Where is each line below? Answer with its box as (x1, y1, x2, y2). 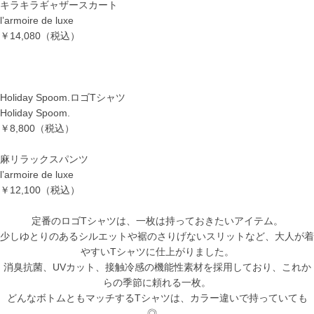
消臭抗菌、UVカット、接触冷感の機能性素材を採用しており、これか (3, 261, 311, 273)
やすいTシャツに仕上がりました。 (80, 246, 234, 257)
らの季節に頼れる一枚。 (103, 277, 211, 288)
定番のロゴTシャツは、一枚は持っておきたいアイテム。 (31, 215, 283, 226)
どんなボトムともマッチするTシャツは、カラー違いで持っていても (6, 292, 308, 303)
